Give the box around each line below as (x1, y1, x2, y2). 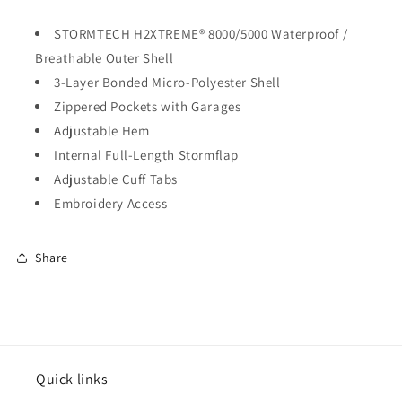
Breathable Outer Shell (35, 49, 174, 66)
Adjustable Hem (54, 122, 150, 139)
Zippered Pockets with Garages (54, 98, 241, 115)
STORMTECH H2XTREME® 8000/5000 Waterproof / (54, 25, 348, 42)
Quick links (36, 370, 109, 389)
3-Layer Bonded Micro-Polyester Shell (54, 74, 281, 91)
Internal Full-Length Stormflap (54, 146, 239, 163)
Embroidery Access (54, 195, 168, 212)
